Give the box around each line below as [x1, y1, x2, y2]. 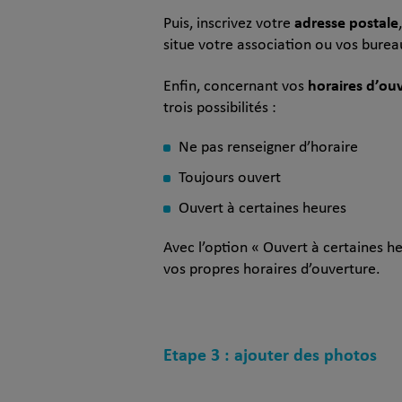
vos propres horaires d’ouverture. [163, 260, 380, 278]
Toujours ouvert [179, 169, 281, 187]
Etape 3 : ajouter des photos [163, 341, 377, 367]
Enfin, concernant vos [163, 77, 308, 95]
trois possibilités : [163, 99, 276, 117]
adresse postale [294, 10, 398, 33]
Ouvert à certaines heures [179, 199, 346, 217]
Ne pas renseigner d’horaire [179, 138, 358, 156]
